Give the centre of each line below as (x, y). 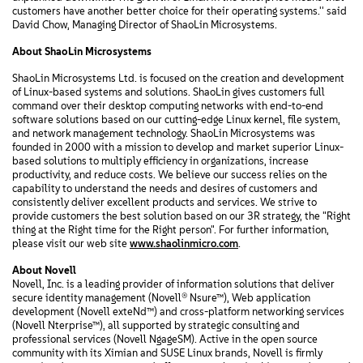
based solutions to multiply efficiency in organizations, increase (160, 161)
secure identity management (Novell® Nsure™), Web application (161, 298)
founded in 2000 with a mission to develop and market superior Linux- (178, 147)
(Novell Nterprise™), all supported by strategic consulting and (156, 325)
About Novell (44, 270)
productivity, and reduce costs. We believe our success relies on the (170, 175)
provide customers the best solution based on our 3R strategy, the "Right (181, 216)
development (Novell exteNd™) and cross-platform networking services (178, 312)
